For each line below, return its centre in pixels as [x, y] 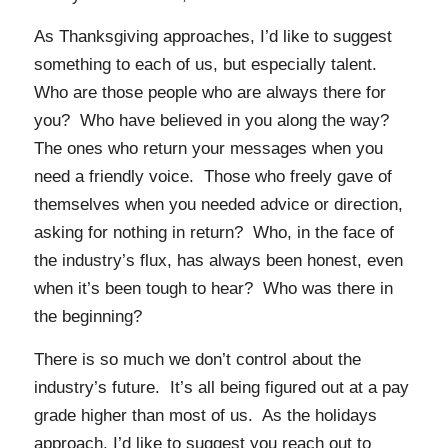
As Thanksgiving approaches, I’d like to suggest [212, 37]
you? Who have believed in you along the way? [213, 121]
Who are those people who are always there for [209, 93]
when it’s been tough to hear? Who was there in [213, 289]
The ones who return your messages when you [208, 149]
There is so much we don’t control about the [197, 359]
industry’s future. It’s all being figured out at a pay [221, 387]
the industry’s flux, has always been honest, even [218, 261]
